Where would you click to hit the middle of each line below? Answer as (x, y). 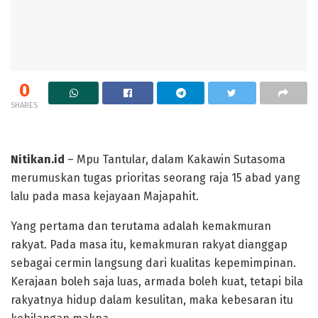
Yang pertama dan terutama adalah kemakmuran (141, 226)
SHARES (24, 106)
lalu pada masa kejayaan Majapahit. (105, 197)
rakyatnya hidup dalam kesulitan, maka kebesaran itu (152, 300)
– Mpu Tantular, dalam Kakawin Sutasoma (175, 160)
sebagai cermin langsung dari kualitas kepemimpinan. (153, 263)
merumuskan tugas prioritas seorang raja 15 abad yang (155, 178)
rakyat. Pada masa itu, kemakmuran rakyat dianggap (149, 245)
